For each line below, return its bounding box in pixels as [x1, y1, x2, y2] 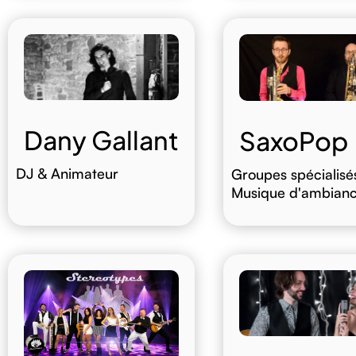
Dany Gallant [23, 124, 179, 157]
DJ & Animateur [15, 164, 118, 183]
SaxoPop [238, 124, 348, 157]
